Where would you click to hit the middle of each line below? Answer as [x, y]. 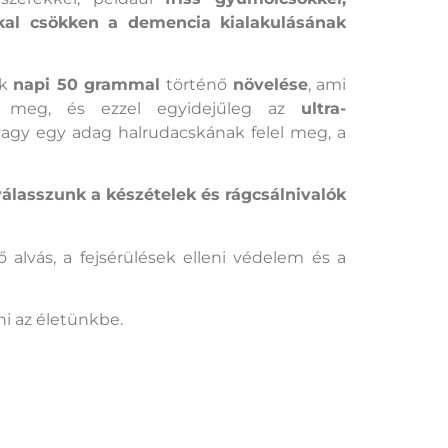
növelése [270, 85]
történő [196, 85]
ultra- [323, 109]
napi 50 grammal [87, 85]
